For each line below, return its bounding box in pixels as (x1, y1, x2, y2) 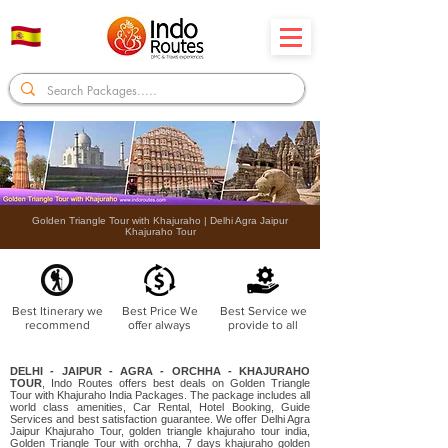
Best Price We (121, 304, 198, 318)
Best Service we (219, 304, 307, 318)
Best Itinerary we (12, 304, 103, 318)
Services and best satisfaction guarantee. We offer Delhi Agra (10, 413, 310, 425)
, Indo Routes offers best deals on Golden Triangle (42, 377, 310, 389)
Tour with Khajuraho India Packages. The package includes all (10, 389, 310, 401)
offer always (128, 318, 191, 332)
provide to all (228, 318, 298, 332)
